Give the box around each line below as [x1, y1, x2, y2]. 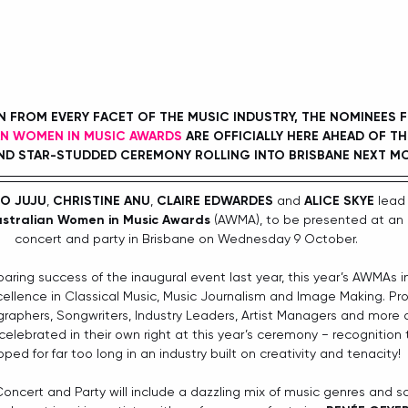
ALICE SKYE [303, 193, 374, 209]
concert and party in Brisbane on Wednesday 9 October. [14, 231, 358, 247]
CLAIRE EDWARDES [156, 193, 273, 209]
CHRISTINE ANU [52, 193, 150, 209]
